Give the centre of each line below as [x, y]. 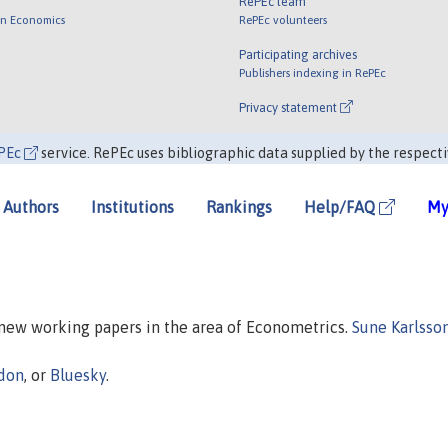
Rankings [239, 207]
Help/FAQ [341, 207]
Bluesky [78, 374]
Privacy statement [289, 107]
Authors [31, 207]
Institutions [132, 207]
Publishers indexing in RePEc [312, 72]
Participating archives [298, 54]
